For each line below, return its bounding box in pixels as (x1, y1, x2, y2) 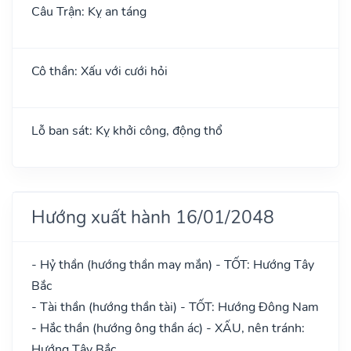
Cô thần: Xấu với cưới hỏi (31, 62, 168, 80)
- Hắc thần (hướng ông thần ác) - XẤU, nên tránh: (31, 319, 305, 337)
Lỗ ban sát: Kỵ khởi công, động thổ (31, 121, 223, 139)
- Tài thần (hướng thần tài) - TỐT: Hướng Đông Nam (31, 298, 319, 316)
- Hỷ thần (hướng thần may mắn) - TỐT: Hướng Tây (31, 255, 314, 273)
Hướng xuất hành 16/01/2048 (31, 204, 274, 230)
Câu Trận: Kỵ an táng (31, 2, 147, 20)
